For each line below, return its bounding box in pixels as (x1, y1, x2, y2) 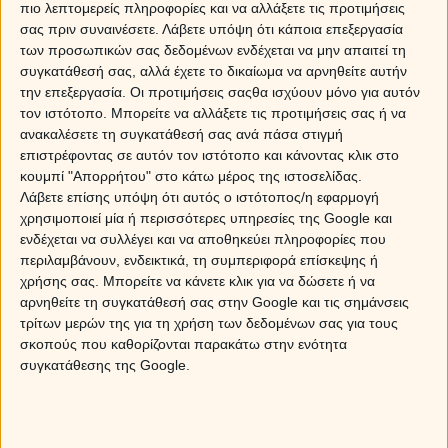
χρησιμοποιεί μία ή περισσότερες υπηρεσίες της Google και (20, 210, 392, 227)
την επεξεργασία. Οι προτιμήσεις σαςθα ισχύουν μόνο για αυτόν (20, 84, 420, 101)
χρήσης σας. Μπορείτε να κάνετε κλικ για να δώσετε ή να (20, 273, 375, 290)
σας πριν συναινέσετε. (20, 21, 159, 38)
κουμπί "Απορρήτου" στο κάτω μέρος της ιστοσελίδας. (20, 168, 362, 185)
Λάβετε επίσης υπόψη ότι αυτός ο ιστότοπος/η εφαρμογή (20, 189, 379, 206)
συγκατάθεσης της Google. (20, 357, 190, 374)
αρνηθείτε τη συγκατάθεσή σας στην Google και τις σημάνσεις (20, 294, 409, 311)
